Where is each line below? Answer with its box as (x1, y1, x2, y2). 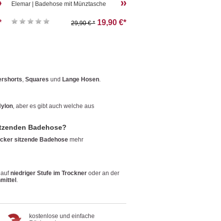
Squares (25, 75, 49, 83)
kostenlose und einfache (29, 212, 95, 220)
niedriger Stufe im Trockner (10, 169, 87, 177)
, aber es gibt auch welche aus (13, 102, 94, 110)
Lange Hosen (62, 75, 99, 83)
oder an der (87, 169, 119, 177)
